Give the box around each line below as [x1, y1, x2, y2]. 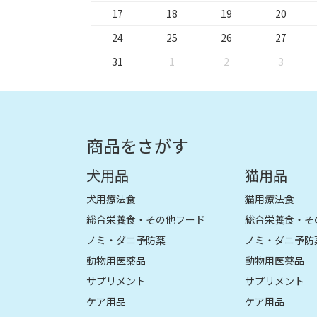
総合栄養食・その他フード [86, 212, 205, 226]
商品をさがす [86, 132, 188, 158]
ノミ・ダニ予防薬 [86, 232, 166, 247]
